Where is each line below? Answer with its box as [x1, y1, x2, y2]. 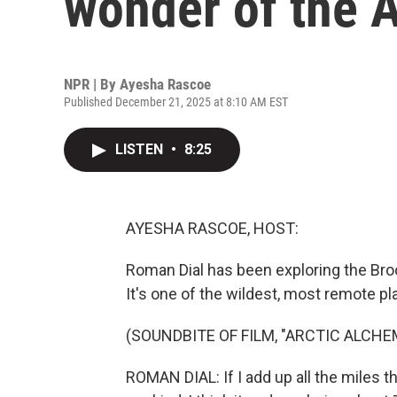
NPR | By [64, 75, 120, 93]
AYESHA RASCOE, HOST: [126, 219, 299, 237]
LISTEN [115, 141, 167, 158]
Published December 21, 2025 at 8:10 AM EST [64, 95, 288, 109]
